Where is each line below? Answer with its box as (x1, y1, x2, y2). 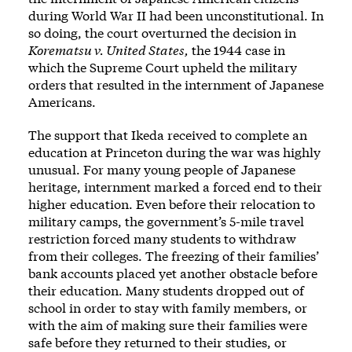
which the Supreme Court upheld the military (28, 58, 297, 75)
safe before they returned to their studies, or (28, 333, 287, 350)
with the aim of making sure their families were (28, 316, 307, 333)
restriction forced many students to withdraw (28, 229, 296, 247)
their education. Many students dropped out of (28, 281, 304, 299)
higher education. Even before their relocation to (28, 195, 315, 212)
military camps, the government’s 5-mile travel (28, 212, 304, 229)
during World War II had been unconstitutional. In (28, 6, 324, 24)
